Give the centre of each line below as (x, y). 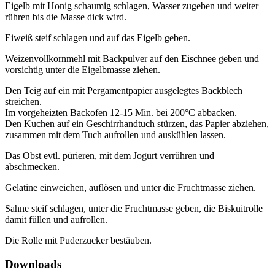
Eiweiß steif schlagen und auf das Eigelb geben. (98, 38)
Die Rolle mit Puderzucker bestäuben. (78, 241)
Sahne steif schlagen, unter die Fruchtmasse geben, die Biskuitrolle (134, 209)
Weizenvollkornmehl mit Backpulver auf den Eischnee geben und (132, 59)
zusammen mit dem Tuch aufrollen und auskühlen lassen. (115, 135)
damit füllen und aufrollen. (56, 220)
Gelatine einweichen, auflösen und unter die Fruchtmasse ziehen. (130, 188)
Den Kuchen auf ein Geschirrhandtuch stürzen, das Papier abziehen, (137, 124)
